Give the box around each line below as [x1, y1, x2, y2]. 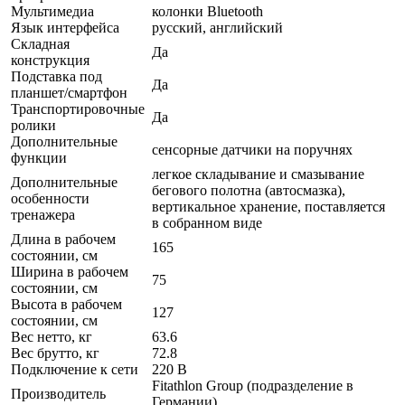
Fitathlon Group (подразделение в [152, 377, 353, 393]
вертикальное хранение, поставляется [152, 198, 385, 214]
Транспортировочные [11, 100, 145, 117]
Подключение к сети [11, 361, 138, 377]
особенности [11, 190, 89, 206]
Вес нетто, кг [11, 328, 92, 344]
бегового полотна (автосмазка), [152, 182, 345, 198]
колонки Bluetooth [152, 3, 263, 19]
